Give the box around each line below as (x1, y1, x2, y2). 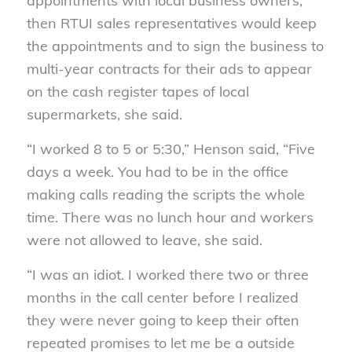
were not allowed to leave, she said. (26, 231, 262, 250)
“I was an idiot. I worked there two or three (26, 266, 309, 284)
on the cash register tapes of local (26, 82, 249, 101)
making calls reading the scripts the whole (26, 185, 305, 204)
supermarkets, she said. (26, 104, 182, 123)
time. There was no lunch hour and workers (26, 208, 313, 227)
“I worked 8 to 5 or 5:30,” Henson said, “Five (26, 140, 315, 159)
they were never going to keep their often (26, 311, 299, 330)
